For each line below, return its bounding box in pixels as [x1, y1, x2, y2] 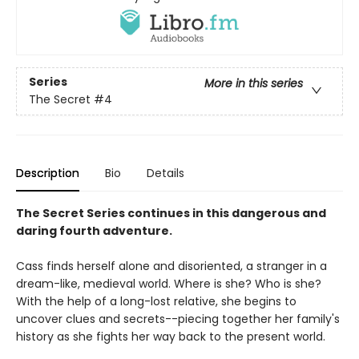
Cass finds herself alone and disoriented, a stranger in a [16, 257, 327, 274]
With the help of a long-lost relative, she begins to [16, 292, 296, 309]
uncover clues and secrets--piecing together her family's [16, 310, 340, 327]
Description [16, 164, 79, 181]
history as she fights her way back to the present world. [16, 328, 325, 345]
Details [147, 164, 184, 181]
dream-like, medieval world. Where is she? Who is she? [16, 275, 321, 292]
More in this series [204, 75, 303, 92]
